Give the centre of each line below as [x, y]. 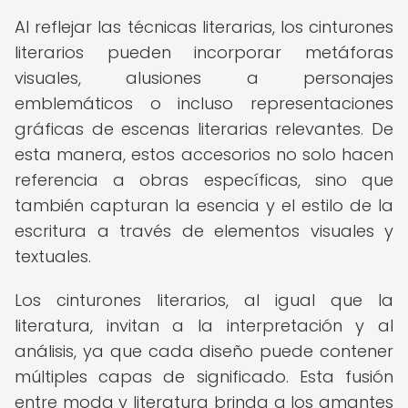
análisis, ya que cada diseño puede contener [204, 351]
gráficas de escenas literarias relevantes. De [204, 129]
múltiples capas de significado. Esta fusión [204, 377]
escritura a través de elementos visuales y [204, 231]
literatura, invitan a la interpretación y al [204, 326]
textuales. [53, 256]
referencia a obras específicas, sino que [204, 180]
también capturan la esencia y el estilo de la [204, 205]
